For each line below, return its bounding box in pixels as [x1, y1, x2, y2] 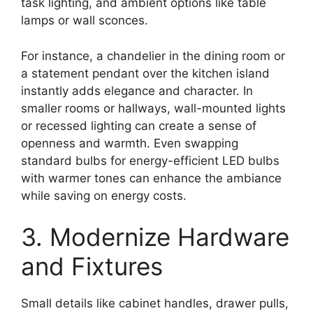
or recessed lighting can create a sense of [21, 118, 256, 133]
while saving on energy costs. [21, 188, 187, 203]
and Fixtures [21, 252, 163, 282]
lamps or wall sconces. [21, 13, 148, 28]
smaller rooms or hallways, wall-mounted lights [21, 101, 286, 115]
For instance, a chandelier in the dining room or [21, 48, 285, 63]
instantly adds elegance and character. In [21, 83, 253, 98]
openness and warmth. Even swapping [21, 136, 238, 150]
